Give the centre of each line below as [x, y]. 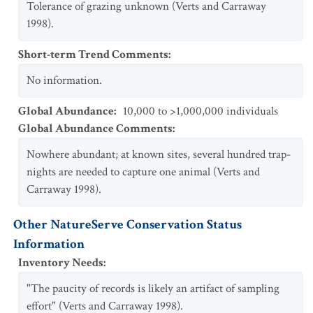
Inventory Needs [61, 263]
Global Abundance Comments [95, 129]
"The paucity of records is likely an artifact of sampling [153, 289]
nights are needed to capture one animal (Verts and [143, 172]
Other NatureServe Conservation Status [128, 225]
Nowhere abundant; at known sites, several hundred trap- [159, 154]
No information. [64, 80]
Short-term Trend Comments [93, 54]
